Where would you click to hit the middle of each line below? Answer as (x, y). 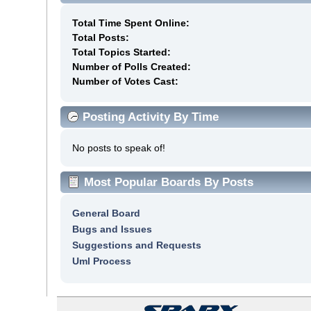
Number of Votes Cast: (125, 81)
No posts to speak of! (119, 148)
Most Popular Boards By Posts (169, 182)
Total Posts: (101, 37)
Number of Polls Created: (132, 66)
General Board (106, 213)
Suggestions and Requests (137, 245)
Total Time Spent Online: (131, 23)
